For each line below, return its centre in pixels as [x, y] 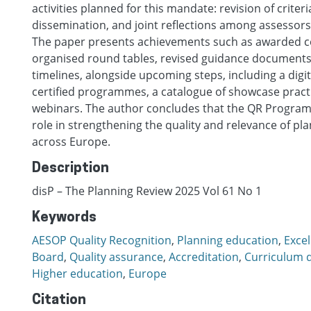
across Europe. [71, 142]
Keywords [64, 218]
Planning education [228, 240]
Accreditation [204, 257]
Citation [59, 301]
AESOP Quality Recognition [102, 240]
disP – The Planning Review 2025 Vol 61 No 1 [147, 191]
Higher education [77, 274]
